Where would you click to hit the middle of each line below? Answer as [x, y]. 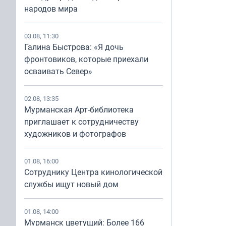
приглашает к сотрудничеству [81, 122]
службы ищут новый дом [71, 184]
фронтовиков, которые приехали [86, 59]
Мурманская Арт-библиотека [79, 109]
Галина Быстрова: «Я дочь [74, 47]
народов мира [51, 9]
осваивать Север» [58, 71]
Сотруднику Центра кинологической [93, 172]
